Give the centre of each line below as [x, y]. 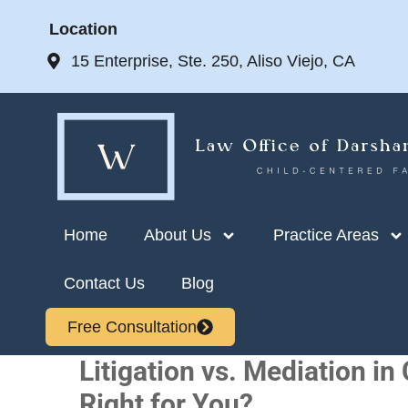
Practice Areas [326, 235]
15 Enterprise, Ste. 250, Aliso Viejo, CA [213, 61]
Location [83, 29]
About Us [178, 235]
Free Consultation [132, 327]
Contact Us [104, 283]
